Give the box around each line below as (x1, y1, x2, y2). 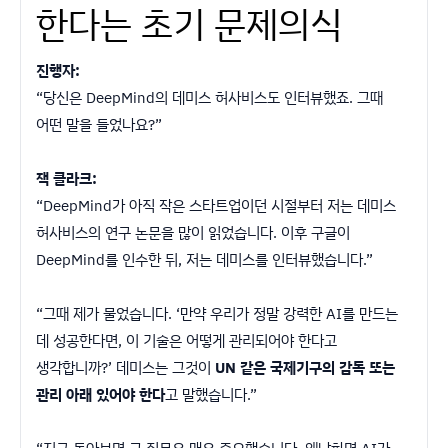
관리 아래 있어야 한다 (36, 383, 165, 405)
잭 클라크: (36, 167, 97, 189)
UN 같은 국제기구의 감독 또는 (215, 356, 395, 378)
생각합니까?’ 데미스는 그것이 (36, 356, 215, 378)
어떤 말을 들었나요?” (36, 113, 162, 135)
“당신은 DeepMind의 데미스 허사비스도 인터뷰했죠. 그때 (36, 86, 383, 108)
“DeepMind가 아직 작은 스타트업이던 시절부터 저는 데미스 (36, 194, 396, 216)
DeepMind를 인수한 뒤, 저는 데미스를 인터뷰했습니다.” (36, 248, 373, 270)
